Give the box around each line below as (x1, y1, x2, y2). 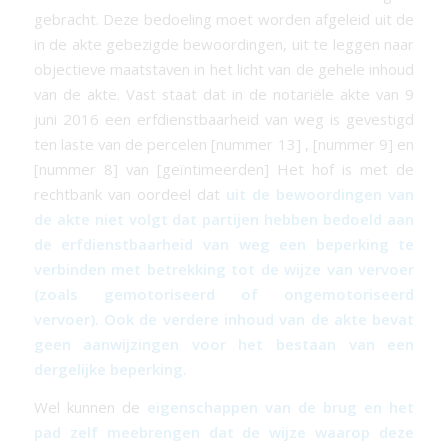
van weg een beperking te (193, 234, 415, 255)
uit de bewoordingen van (226, 184, 415, 205)
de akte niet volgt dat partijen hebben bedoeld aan (33, 209, 415, 230)
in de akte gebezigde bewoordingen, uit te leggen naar (33, 34, 415, 55)
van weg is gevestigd (258, 109, 415, 130)
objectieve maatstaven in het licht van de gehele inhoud (33, 59, 415, 80)
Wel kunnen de (33, 396, 147, 417)
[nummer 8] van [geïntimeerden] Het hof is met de (33, 159, 415, 180)
